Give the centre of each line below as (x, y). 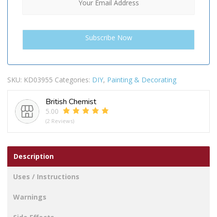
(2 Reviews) (60, 121)
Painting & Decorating (142, 80)
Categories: (73, 80)
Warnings (30, 197)
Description (34, 156)
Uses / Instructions (46, 177)
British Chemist (71, 102)
